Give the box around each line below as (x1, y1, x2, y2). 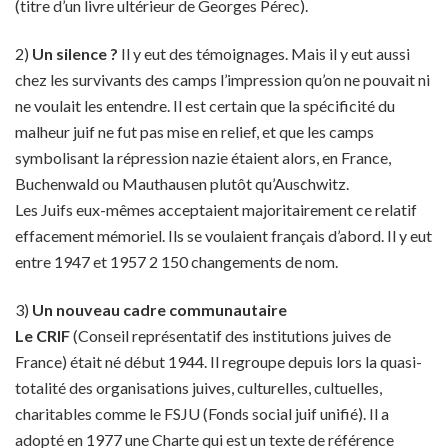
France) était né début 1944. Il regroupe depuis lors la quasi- (15, 352, 422, 371)
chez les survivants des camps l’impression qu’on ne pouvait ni (15, 70, 430, 89)
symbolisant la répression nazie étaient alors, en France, (15, 148, 391, 167)
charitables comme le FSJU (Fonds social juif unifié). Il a (15, 404, 389, 423)
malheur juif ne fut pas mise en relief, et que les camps (15, 122, 374, 141)
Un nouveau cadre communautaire (29, 300, 287, 319)
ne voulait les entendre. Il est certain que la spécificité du (15, 96, 395, 115)
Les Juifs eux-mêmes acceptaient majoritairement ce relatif (15, 200, 417, 219)
